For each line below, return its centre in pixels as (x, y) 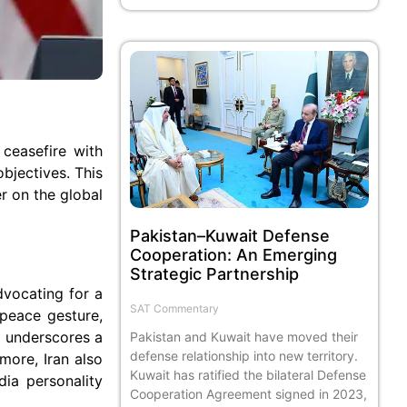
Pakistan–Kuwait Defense (230, 236)
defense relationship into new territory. (244, 356)
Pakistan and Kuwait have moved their (244, 337)
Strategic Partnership (215, 274)
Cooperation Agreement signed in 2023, (249, 394)
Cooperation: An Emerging (234, 255)
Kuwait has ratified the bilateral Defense (248, 375)
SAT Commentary (175, 309)
